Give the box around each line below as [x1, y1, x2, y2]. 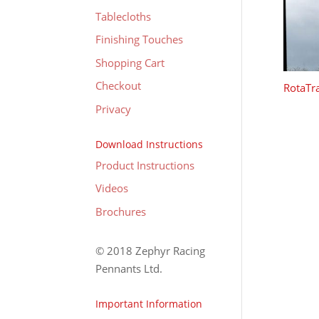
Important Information [95, 296, 203, 310]
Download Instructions [95, 137, 204, 151]
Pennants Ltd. [95, 261, 163, 276]
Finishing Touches [95, 32, 184, 46]
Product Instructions [95, 157, 195, 172]
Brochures [95, 204, 147, 219]
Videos [95, 181, 129, 195]
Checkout [95, 78, 142, 93]
